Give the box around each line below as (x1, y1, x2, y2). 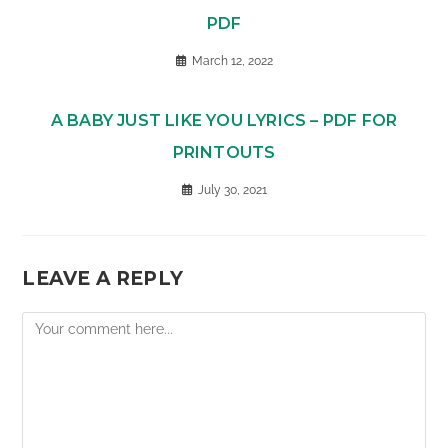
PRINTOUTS (172, 143, 276, 163)
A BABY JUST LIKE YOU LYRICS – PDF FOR (50, 111, 398, 131)
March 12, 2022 (191, 54, 273, 69)
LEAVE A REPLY (22, 267, 184, 291)
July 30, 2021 (197, 183, 267, 198)
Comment (21, 315, 87, 332)
